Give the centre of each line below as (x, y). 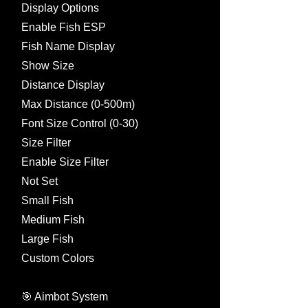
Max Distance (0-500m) (78, 104)
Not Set (40, 181)
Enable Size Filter (65, 162)
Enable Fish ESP (64, 27)
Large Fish (47, 239)
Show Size (48, 66)
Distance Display (63, 85)
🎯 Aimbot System (65, 297)
